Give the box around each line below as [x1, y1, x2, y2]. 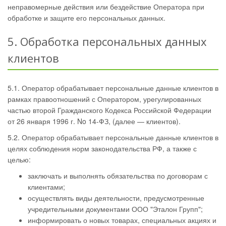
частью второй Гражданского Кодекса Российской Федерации [8, 105, 211, 115]
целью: [8, 154, 31, 164]
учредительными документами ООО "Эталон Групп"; [28, 204, 203, 214]
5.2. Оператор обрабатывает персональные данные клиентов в [8, 132, 218, 142]
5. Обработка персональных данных [8, 34, 207, 49]
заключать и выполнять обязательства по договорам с [28, 171, 208, 181]
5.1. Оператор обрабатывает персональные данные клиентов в [8, 83, 218, 93]
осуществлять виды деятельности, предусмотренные [28, 193, 204, 203]
